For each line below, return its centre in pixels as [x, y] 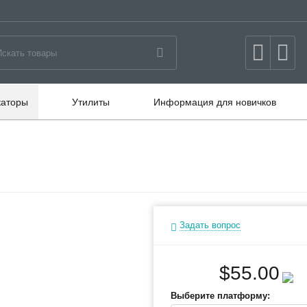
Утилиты [91, 102]
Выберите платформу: [221, 296]
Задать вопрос [210, 225]
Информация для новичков [215, 102]
